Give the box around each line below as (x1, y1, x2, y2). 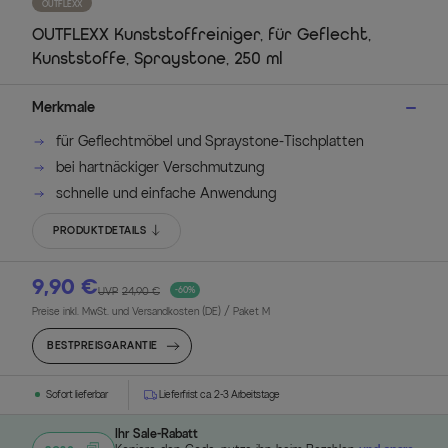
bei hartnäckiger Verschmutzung (56, 158, 264, 176)
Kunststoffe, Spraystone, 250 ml (32, 51, 283, 67)
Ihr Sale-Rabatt (115, 425, 198, 441)
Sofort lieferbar (46, 387, 107, 401)
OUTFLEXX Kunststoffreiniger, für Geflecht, (32, 27, 371, 43)
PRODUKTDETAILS (53, 223, 146, 237)
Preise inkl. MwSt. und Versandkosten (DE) (32, 304, 224, 318)
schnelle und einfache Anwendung (56, 184, 276, 202)
